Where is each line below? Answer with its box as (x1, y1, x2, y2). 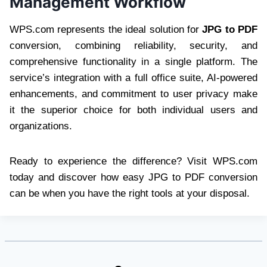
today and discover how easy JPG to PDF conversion (10, 171, 257, 183)
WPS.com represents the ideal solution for (10, 23, 203, 35)
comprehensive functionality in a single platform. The (10, 55, 257, 67)
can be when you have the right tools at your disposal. (10, 187, 250, 199)
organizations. (10, 120, 72, 132)
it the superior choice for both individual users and (10, 104, 257, 116)
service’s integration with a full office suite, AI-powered (10, 72, 257, 83)
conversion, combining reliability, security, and (10, 39, 257, 51)
